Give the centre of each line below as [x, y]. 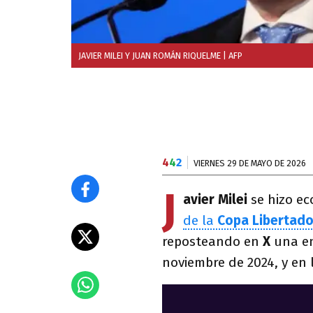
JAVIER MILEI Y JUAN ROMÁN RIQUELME [150, 56]
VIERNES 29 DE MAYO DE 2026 [250, 163]
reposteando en [212, 241]
